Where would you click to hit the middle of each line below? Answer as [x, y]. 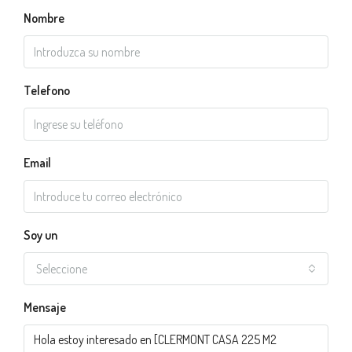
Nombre [44, 18]
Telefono [47, 90]
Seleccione [62, 269]
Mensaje [45, 307]
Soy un [40, 235]
